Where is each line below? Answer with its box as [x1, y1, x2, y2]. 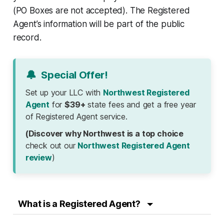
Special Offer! [41, 69, 108, 81]
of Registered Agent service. [25, 111, 127, 122]
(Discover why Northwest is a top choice [25, 128, 184, 139]
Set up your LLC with [25, 87, 103, 98]
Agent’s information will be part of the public [12, 19, 184, 29]
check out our [25, 140, 78, 151]
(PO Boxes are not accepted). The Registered [12, 5, 190, 16]
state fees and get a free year [85, 99, 196, 110]
